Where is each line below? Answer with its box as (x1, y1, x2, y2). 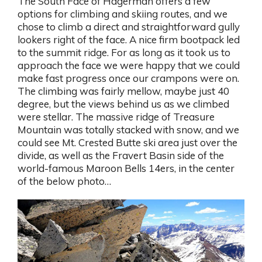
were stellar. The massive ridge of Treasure (18, 111, 215, 123)
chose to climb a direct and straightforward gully (18, 20, 240, 33)
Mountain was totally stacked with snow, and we (18, 123, 239, 136)
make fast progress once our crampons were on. (18, 72, 239, 85)
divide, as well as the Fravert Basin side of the (18, 149, 224, 162)
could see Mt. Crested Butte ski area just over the (18, 136, 237, 149)
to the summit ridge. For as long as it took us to (18, 46, 230, 59)
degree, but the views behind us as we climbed (18, 98, 229, 111)
